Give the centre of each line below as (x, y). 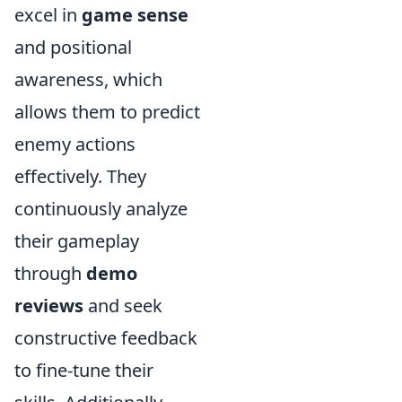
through (50, 273)
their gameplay (77, 240)
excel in (48, 14)
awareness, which (88, 79)
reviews (49, 305)
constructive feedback (106, 337)
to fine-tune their (84, 370)
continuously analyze (101, 208)
